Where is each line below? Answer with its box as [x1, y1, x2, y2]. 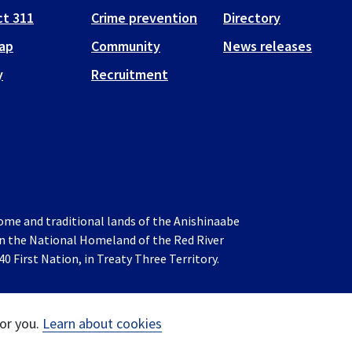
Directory [222, 9, 280, 27]
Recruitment [90, 65, 168, 83]
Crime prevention [90, 9, 197, 27]
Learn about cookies [42, 314, 162, 332]
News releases [222, 37, 312, 55]
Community [90, 37, 160, 55]
